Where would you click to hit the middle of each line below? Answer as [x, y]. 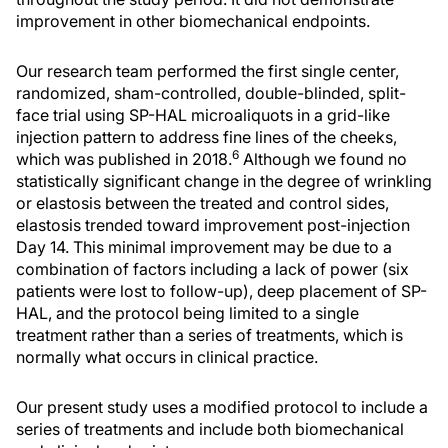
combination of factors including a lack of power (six [212, 269]
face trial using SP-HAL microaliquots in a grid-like [203, 115]
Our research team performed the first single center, [207, 71]
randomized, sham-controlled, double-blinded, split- [211, 93]
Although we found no [323, 159]
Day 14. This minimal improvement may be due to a [204, 247]
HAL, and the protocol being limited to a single [187, 313]
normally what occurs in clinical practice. [167, 357]
